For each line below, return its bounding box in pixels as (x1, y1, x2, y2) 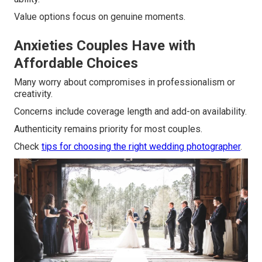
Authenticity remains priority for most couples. (14, 123, 202, 135)
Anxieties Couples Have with (14, 37, 195, 54)
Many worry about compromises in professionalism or (14, 77, 235, 88)
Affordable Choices (14, 55, 138, 72)
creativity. (14, 88, 53, 100)
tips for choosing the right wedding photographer (42, 141, 240, 153)
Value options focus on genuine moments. (14, 11, 185, 23)
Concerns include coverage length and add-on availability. (14, 106, 247, 118)
